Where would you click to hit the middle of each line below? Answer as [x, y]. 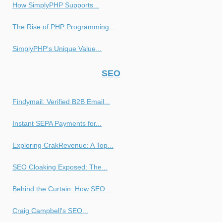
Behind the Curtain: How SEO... [62, 189]
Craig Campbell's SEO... [50, 210]
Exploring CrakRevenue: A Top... [63, 145]
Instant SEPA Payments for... [57, 123]
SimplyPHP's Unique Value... [57, 48]
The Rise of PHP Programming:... [65, 27]
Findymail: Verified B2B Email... [61, 101]
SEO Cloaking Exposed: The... [60, 167]
